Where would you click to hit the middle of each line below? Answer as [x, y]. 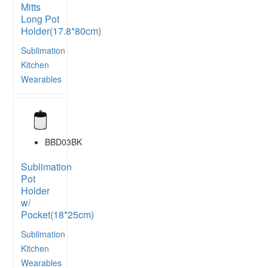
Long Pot [40, 19]
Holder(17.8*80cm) [61, 31]
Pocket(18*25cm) [57, 214]
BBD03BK [63, 141]
